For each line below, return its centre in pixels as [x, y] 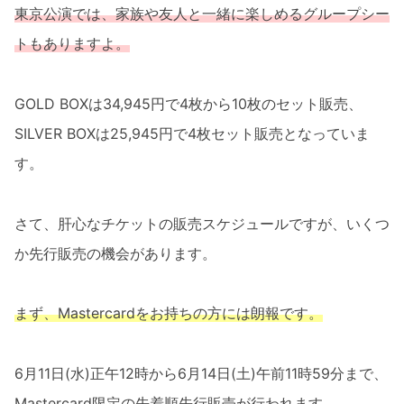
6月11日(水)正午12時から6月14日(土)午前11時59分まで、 [201, 373]
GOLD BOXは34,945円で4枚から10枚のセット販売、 [188, 104]
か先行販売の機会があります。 [115, 253]
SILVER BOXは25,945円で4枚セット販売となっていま [192, 134]
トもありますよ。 [72, 44]
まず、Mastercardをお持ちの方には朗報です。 [169, 313]
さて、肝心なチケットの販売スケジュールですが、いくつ [202, 223]
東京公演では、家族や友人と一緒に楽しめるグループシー [202, 14]
